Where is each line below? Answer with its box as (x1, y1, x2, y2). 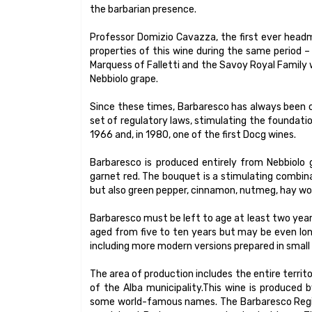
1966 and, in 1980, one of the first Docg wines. (90, 128, 296, 141)
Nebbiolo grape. (90, 72, 158, 85)
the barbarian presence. (90, 3, 196, 15)
